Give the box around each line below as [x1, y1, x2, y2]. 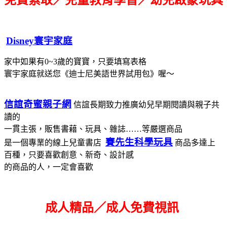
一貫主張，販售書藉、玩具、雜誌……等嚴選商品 [4, 124, 182, 133]
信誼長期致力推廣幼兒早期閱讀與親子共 [73, 100, 219, 109]
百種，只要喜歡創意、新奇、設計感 [4, 150, 134, 159]
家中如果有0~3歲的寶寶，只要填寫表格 [4, 57, 146, 66]
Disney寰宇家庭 [6, 35, 72, 46]
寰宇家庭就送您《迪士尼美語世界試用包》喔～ [4, 69, 174, 78]
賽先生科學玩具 [105, 136, 173, 147]
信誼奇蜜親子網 [4, 98, 71, 109]
